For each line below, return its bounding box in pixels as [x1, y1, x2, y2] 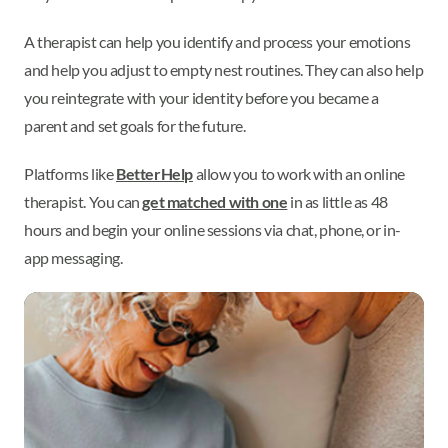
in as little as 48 [287, 192, 388, 212]
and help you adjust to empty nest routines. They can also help [24, 60, 424, 80]
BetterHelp [116, 164, 193, 184]
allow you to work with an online [193, 164, 405, 184]
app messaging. [24, 248, 125, 268]
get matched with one [142, 192, 288, 212]
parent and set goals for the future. [24, 116, 249, 136]
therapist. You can [24, 192, 143, 212]
